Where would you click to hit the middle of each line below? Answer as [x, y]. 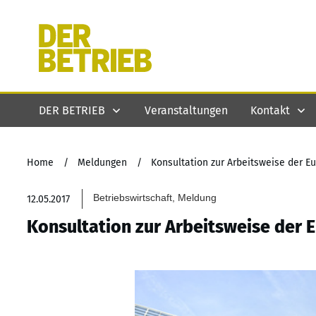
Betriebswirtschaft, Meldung [155, 197]
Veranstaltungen [186, 110]
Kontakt [270, 110]
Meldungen [102, 163]
